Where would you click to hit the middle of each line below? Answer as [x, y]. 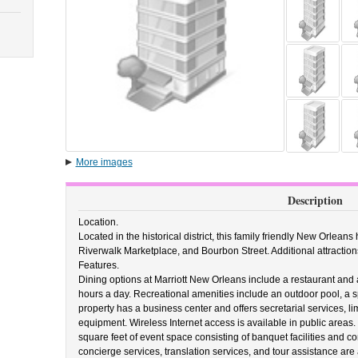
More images [104, 162]
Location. [98, 222]
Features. [98, 265]
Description [315, 200]
